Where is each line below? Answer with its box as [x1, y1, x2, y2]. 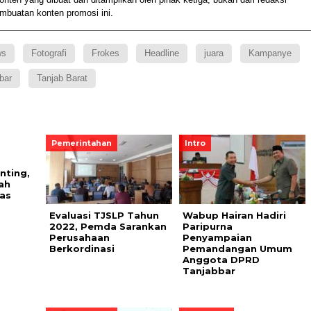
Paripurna [182, 221, 233, 233]
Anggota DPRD [182, 254, 260, 266]
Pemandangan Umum [182, 243, 292, 255]
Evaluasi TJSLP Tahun [49, 210, 159, 221]
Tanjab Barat [36, 73, 87, 84]
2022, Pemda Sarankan [49, 221, 167, 233]
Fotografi [31, 48, 67, 59]
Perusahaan [49, 232, 110, 244]
